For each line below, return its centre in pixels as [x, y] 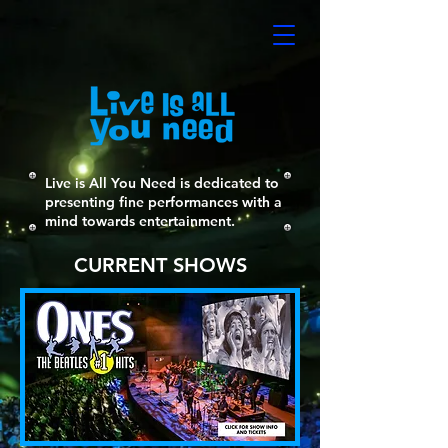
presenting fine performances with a [163, 202]
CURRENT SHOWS [160, 265]
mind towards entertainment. [140, 221]
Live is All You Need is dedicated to [162, 183]
